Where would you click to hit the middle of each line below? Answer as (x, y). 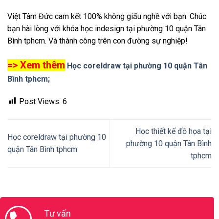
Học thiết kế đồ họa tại (174, 131)
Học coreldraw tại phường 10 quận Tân (137, 66)
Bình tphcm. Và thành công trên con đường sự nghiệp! (98, 41)
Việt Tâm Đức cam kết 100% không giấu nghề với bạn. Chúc (107, 17)
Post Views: (40, 101)
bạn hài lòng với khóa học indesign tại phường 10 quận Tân (107, 29)
